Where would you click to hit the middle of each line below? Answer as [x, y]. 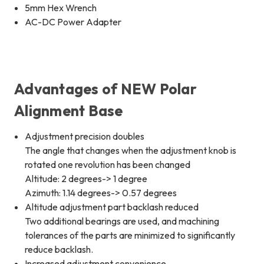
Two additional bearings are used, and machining [122, 221]
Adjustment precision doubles [85, 136]
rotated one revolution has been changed [108, 165]
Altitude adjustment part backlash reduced [112, 207]
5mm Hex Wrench [61, 8]
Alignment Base [69, 111]
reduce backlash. [59, 250]
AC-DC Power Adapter [73, 22]
